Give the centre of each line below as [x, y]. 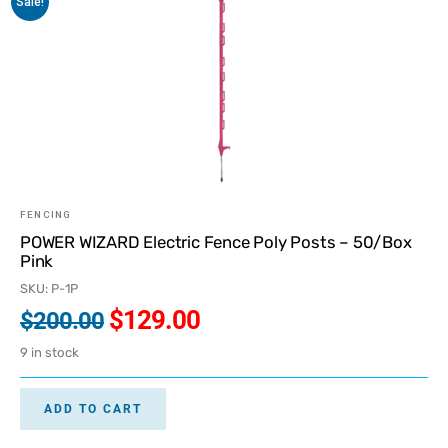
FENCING [46, 214]
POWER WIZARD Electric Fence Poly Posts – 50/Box [216, 242]
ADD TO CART [93, 408]
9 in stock [49, 353]
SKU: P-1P [49, 288]
